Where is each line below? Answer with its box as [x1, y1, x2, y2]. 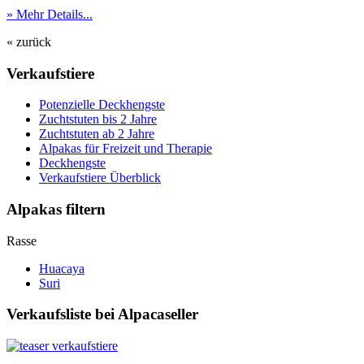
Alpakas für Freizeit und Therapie [39, 141, 212, 156]
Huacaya [39, 261, 84, 275]
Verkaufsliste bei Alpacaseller [6, 305, 198, 323]
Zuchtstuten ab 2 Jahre [39, 127, 154, 141]
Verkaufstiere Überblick [39, 171, 161, 185]
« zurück [6, 34, 51, 49]
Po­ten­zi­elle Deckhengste [39, 97, 165, 112]
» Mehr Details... [6, 6, 93, 21]
